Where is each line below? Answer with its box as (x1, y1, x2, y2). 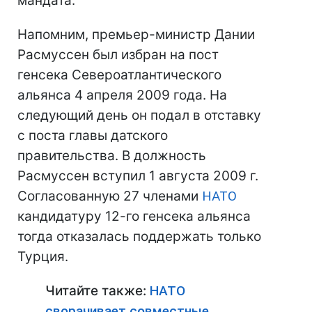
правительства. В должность (17, 148, 206, 164)
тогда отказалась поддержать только (17, 228, 261, 244)
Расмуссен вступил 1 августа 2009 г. (17, 168, 258, 184)
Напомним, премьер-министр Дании (17, 26, 255, 42)
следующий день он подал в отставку (17, 107, 261, 123)
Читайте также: (45, 283, 150, 299)
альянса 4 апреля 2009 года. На (17, 87, 227, 103)
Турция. (17, 249, 68, 265)
